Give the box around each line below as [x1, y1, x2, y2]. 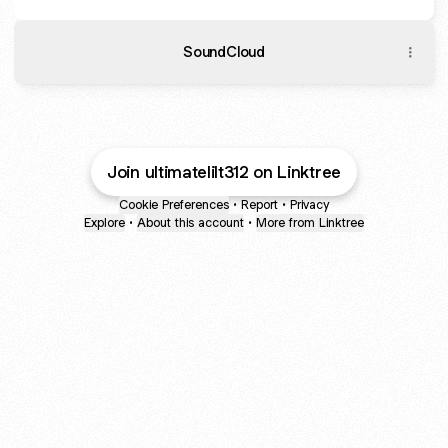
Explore [84, 214, 125, 231]
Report [241, 196, 278, 213]
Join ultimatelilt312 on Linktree [107, 161, 341, 183]
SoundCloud [183, 42, 265, 61]
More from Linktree [256, 214, 364, 231]
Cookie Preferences [119, 196, 229, 213]
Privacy [290, 196, 329, 213]
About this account [137, 214, 244, 231]
